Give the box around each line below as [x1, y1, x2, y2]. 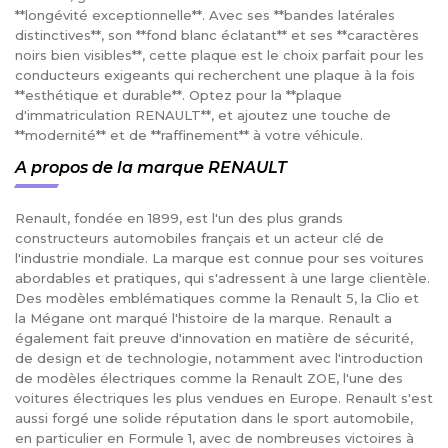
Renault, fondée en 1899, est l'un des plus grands [15, 210, 343, 227]
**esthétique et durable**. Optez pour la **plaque [15, 87, 342, 104]
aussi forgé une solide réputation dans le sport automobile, [15, 410, 413, 427]
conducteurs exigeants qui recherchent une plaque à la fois [15, 67, 415, 84]
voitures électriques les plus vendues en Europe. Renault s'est [15, 390, 433, 407]
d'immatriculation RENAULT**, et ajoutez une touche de [15, 107, 391, 124]
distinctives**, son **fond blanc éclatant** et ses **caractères [15, 27, 419, 44]
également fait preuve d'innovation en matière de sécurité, [15, 330, 413, 347]
